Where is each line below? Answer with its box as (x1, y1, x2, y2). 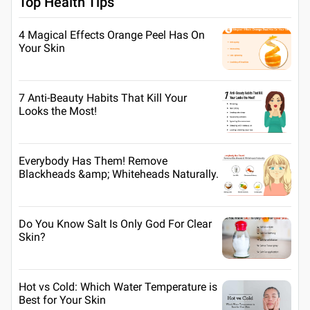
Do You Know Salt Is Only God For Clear (19, 217, 212, 230)
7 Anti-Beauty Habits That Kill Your (19, 91, 187, 104)
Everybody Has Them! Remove (19, 154, 167, 167)
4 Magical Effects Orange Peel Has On (19, 28, 205, 42)
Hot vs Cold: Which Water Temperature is (19, 280, 217, 293)
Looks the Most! (19, 104, 97, 118)
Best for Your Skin (19, 293, 106, 307)
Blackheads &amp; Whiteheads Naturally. (19, 167, 219, 181)
